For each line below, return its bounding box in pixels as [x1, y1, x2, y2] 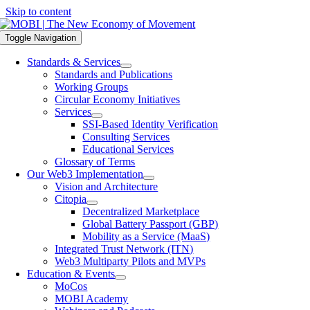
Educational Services [82, 143, 174, 155]
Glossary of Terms [55, 156, 136, 167]
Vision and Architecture [55, 181, 158, 192]
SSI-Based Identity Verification [82, 118, 219, 130]
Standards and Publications [55, 69, 173, 80]
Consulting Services [82, 131, 170, 143]
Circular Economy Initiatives [55, 93, 181, 105]
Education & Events [27, 268, 116, 280]
